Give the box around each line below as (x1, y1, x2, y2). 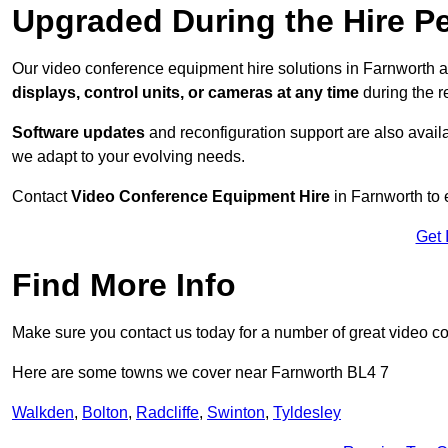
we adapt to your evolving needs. (12, 148, 245, 166)
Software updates (12, 124, 145, 142)
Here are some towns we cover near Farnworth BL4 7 (12, 364, 389, 382)
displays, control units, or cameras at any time (12, 84, 359, 102)
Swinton (207, 404, 265, 422)
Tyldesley (273, 404, 341, 422)
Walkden (12, 404, 74, 422)
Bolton (82, 404, 128, 422)
